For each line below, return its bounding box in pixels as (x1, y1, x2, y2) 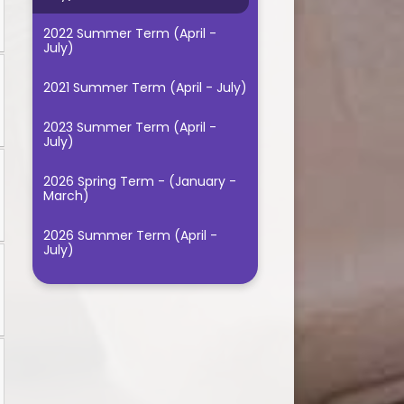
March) (42, 187, 89, 206)
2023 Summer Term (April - (42, 118, 216, 137)
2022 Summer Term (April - (42, 24, 216, 43)
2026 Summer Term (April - (42, 226, 217, 245)
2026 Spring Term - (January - (42, 172, 236, 191)
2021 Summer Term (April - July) (42, 78, 247, 97)
